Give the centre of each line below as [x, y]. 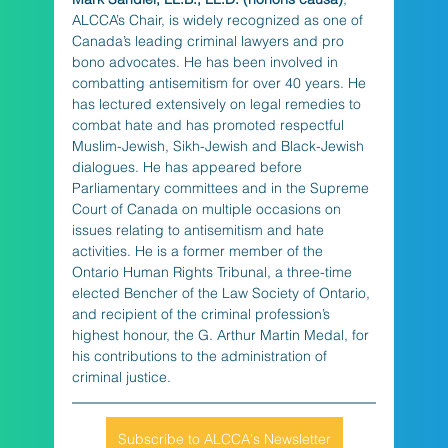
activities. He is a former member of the [199, 250]
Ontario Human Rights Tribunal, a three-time [213, 271]
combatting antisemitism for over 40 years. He [220, 82]
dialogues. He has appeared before [188, 166]
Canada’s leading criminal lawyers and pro [209, 40]
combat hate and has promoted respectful [209, 124]
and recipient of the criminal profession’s [202, 313]
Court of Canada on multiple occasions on [208, 208]
